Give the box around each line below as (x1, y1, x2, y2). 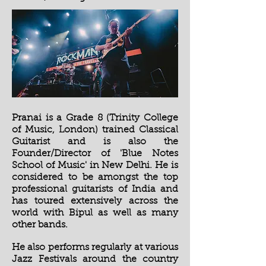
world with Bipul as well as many (12, 208, 178, 218)
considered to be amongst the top (12, 173, 178, 182)
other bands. (12, 220, 68, 230)
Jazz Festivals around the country (12, 255, 178, 264)
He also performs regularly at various (12, 243, 178, 252)
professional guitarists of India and (12, 185, 178, 194)
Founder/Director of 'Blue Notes (12, 149, 178, 159)
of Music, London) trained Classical (12, 125, 178, 135)
